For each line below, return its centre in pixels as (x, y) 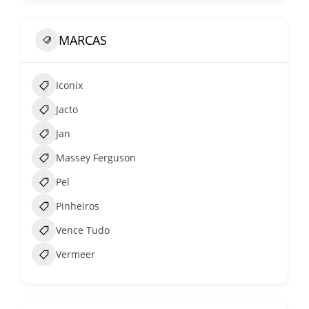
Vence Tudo (83, 230)
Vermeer (76, 255)
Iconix (69, 86)
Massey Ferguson (96, 158)
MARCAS (83, 40)
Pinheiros (78, 206)
